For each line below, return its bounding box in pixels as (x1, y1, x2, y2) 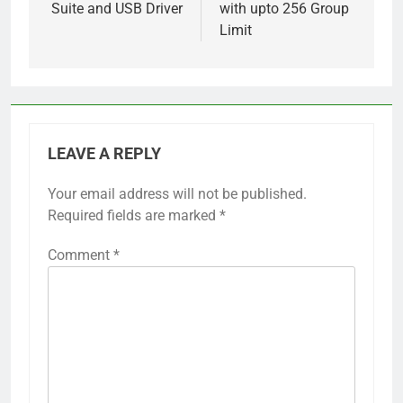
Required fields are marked (48, 207, 219, 225)
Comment (48, 246, 113, 264)
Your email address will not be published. (48, 185, 307, 203)
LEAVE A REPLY (48, 145, 161, 164)
